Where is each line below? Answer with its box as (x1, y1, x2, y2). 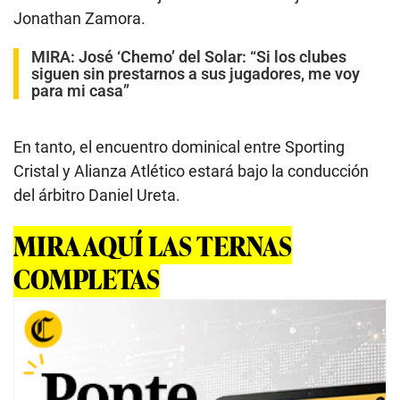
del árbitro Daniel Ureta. (13, 186, 180, 205)
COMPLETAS (13, 259, 160, 298)
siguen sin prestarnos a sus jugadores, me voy (31, 64, 360, 84)
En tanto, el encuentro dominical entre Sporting (13, 137, 345, 157)
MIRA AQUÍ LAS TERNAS (13, 226, 292, 265)
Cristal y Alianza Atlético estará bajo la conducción (13, 162, 369, 181)
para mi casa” (31, 81, 129, 101)
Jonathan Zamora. (13, 9, 146, 29)
